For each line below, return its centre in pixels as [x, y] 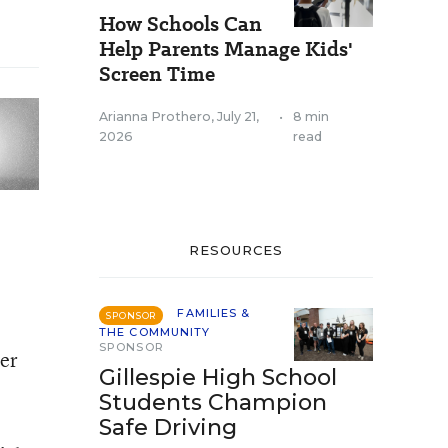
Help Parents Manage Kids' [226, 49]
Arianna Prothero [155, 116]
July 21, [238, 116]
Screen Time [157, 74]
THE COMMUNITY [155, 332]
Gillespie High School [218, 377]
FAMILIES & [214, 313]
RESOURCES [236, 250]
